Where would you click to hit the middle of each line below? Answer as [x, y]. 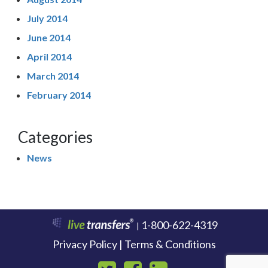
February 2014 [59, 95]
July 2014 [47, 18]
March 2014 [53, 75]
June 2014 [49, 37]
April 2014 [49, 56]
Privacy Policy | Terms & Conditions [134, 244]
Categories [55, 137]
